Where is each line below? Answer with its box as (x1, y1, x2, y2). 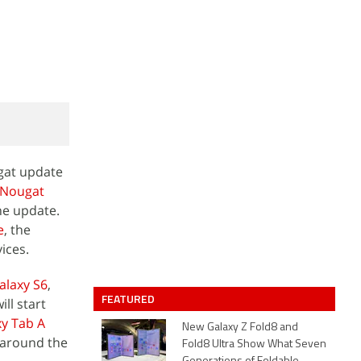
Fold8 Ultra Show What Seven (182, 338, 326, 351)
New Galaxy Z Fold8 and (182, 322, 298, 334)
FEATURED (102, 290, 157, 307)
